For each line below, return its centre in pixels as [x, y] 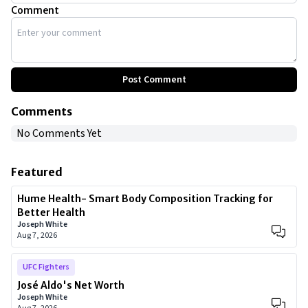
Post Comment [154, 80]
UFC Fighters [46, 267]
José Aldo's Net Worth [71, 285]
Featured [37, 172]
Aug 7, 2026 [37, 235]
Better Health [51, 212]
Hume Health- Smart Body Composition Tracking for [145, 199]
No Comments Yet [59, 133]
